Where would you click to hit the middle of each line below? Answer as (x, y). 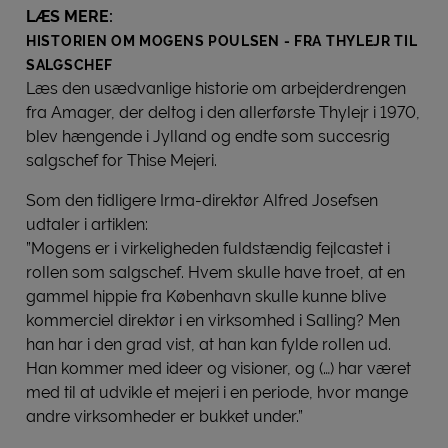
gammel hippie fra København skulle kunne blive (206, 296)
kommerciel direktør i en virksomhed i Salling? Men (213, 320)
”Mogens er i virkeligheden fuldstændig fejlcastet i (208, 248)
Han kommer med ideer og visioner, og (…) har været (218, 368)
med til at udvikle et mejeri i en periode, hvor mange (217, 392)
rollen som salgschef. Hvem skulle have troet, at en (215, 272)
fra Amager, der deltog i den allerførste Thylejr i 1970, (223, 112)
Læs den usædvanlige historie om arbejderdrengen (216, 88)
